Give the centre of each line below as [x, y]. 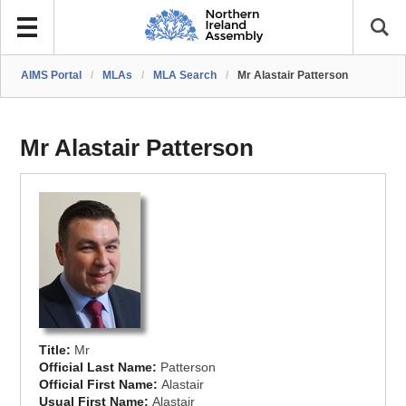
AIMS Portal [52, 75]
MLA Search [185, 75]
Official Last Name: [100, 367]
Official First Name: [101, 384]
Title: [57, 350]
